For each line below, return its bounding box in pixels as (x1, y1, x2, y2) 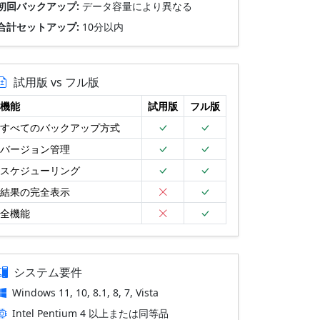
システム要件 (14, 264, 82, 280)
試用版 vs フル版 (14, 74, 99, 90)
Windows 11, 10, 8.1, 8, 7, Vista (12, 286, 159, 299)
